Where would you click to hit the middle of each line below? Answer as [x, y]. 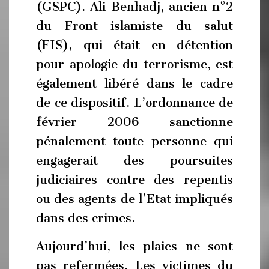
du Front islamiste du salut [134, 26]
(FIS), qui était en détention [134, 45]
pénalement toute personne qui [134, 141]
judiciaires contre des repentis [134, 179]
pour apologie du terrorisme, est [134, 64]
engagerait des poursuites [134, 160]
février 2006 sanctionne [134, 122]
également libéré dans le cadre [134, 83]
